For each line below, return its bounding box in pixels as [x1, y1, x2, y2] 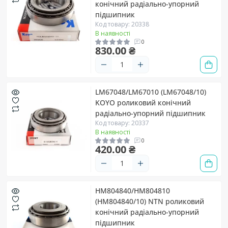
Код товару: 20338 [95, 19, 149, 28]
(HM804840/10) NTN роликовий [95, 196, 204, 206]
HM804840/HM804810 [95, 185, 170, 195]
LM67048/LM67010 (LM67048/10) [95, 87, 206, 97]
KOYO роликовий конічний [95, 97, 191, 107]
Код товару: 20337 [95, 118, 149, 127]
